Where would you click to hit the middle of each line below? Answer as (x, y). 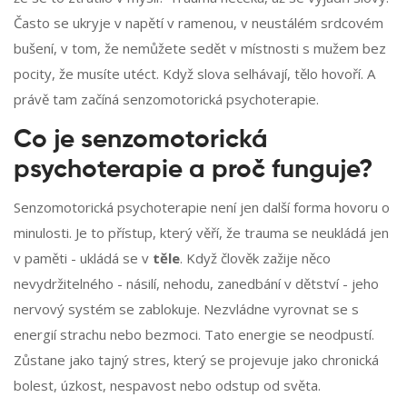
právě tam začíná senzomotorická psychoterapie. (166, 99)
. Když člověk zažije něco (255, 258)
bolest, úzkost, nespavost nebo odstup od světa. (167, 386)
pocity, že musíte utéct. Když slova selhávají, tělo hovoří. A (194, 74)
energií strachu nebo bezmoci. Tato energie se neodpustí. (194, 335)
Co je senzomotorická (141, 140)
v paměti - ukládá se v (83, 258)
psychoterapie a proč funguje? (193, 170)
